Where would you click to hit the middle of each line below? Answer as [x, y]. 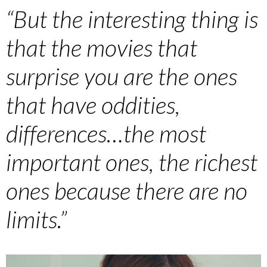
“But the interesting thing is [132, 19]
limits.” [36, 219]
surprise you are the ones [122, 76]
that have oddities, [93, 105]
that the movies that [102, 47]
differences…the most [106, 133]
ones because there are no [127, 190]
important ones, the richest [132, 162]
